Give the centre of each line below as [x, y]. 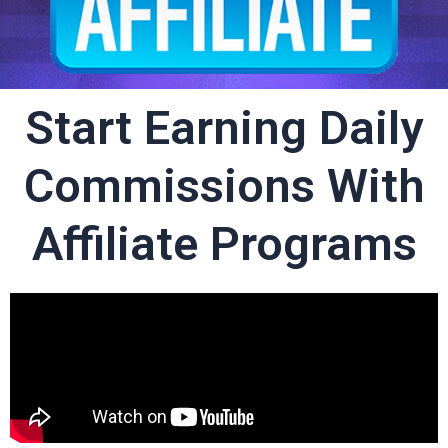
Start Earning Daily [224, 127]
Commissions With [224, 185]
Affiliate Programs [224, 243]
